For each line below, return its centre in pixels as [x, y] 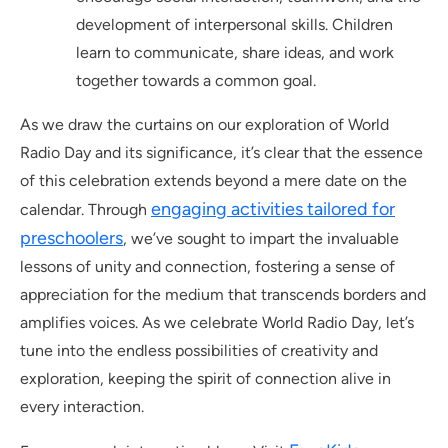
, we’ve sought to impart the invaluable [261, 238]
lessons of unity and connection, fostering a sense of [207, 266]
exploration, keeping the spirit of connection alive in [205, 378]
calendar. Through [85, 209]
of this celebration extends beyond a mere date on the [213, 180]
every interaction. [82, 406]
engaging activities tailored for [273, 208]
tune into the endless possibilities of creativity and [199, 350]
